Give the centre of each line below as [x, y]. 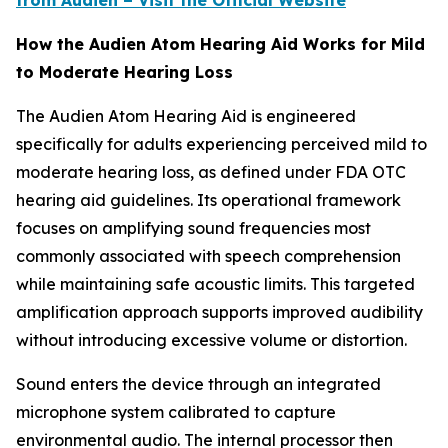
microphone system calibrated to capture [176, 412]
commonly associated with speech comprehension [208, 256]
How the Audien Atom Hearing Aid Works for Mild [220, 44]
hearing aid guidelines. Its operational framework [208, 200]
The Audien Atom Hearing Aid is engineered [186, 116]
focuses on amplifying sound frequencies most [193, 228]
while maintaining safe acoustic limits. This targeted [215, 284]
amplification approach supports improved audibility [219, 312]
